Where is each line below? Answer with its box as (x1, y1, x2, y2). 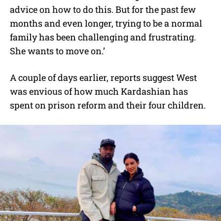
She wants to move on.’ (10, 44, 105, 57)
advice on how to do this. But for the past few (10, 3, 196, 15)
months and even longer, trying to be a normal (10, 17, 202, 29)
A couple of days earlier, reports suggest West (10, 71, 197, 83)
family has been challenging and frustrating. (10, 31, 196, 43)
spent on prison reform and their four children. (10, 99, 206, 111)
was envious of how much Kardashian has (10, 85, 188, 97)
